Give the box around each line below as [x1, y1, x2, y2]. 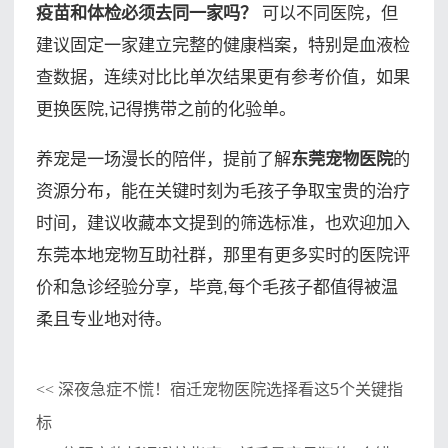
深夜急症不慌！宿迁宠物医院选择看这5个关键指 [53, 380, 403, 399]
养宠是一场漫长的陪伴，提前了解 [35, 148, 291, 169]
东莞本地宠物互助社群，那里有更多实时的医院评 [35, 244, 410, 265]
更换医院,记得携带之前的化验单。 [35, 99, 296, 120]
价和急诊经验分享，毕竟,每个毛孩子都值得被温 [35, 276, 398, 297]
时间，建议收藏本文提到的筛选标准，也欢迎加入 [35, 212, 410, 233]
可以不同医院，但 [256, 3, 398, 24]
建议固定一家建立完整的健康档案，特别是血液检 [35, 35, 410, 56]
